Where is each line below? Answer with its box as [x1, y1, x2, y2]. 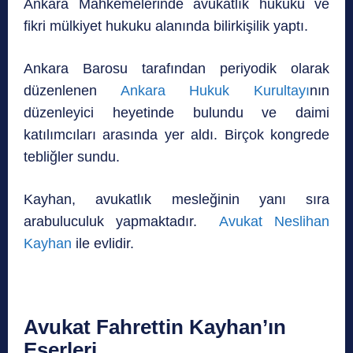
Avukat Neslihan [219, 214, 329, 230]
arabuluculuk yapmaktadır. [24, 214, 220, 230]
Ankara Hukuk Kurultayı [120, 83, 310, 99]
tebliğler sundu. [24, 149, 124, 165]
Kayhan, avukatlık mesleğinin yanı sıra [24, 191, 329, 208]
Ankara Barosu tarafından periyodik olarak [24, 61, 329, 77]
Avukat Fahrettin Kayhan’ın [24, 315, 286, 340]
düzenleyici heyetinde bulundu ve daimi [24, 105, 329, 121]
